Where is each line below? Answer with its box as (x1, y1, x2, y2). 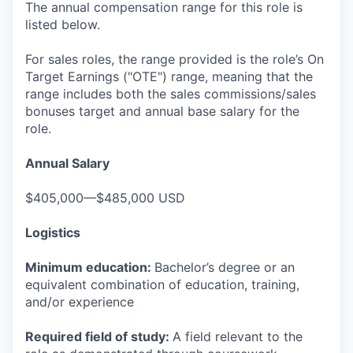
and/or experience (25, 294, 134, 310)
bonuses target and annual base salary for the (25, 103, 299, 119)
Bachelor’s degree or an (154, 259, 295, 275)
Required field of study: (25, 329, 173, 344)
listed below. (25, 17, 100, 32)
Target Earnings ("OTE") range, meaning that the (25, 69, 313, 84)
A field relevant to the (173, 329, 303, 344)
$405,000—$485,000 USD (25, 190, 185, 206)
